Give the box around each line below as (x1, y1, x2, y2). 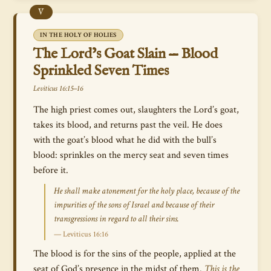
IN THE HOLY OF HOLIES (40, 31, 117, 39)
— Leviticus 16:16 (54, 229, 108, 239)
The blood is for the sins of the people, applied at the (33, 247, 236, 260)
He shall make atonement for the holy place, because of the (54, 185, 240, 197)
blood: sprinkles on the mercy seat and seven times (33, 149, 229, 161)
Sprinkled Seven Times (33, 62, 169, 80)
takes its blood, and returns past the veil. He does (33, 119, 223, 131)
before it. (33, 164, 68, 176)
